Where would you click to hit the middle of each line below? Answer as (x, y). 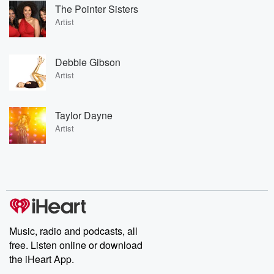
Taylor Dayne (84, 115)
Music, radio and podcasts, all (73, 231)
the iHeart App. (42, 259)
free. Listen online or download (76, 245)
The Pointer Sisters (97, 9)
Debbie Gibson (88, 62)
